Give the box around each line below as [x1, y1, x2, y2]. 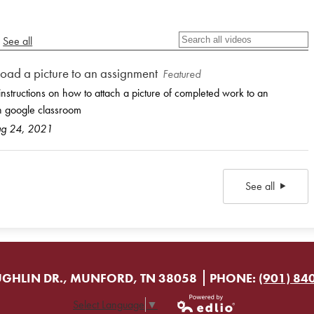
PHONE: [210, 270, 259, 286]
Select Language [73, 296, 144, 312]
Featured [162, 66, 200, 81]
